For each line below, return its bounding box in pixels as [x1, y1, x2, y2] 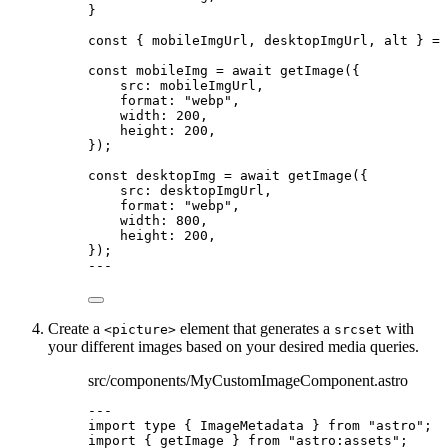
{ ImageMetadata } [176, 418, 328, 434]
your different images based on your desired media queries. [48, 338, 419, 356]
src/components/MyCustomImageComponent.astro [88, 372, 408, 390]
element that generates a [176, 320, 334, 338]
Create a [48, 320, 104, 338]
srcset [334, 322, 382, 338]
